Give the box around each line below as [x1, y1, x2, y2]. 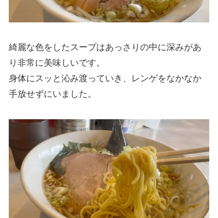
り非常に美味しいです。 [8, 58, 105, 68]
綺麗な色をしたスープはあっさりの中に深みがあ [8, 42, 201, 53]
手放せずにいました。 [8, 89, 96, 99]
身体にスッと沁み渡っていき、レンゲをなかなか [8, 73, 201, 84]
